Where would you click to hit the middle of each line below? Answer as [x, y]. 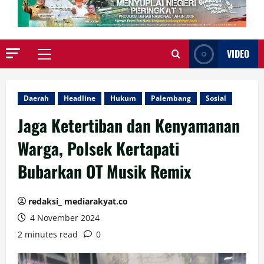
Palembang [171, 98]
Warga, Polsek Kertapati [98, 148]
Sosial [216, 98]
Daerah [36, 98]
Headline [80, 98]
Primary [60, 60]
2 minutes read [48, 235]
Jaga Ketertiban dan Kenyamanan [129, 126]
